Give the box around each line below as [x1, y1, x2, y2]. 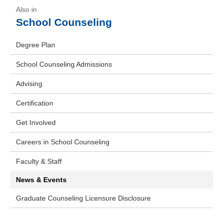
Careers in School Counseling [16, 138, 110, 146]
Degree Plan [16, 41, 55, 49]
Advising [16, 80, 42, 88]
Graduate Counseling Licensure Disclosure [16, 194, 151, 202]
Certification [16, 99, 53, 107]
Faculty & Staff [16, 157, 62, 165]
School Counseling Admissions [16, 60, 112, 68]
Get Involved [16, 118, 56, 126]
